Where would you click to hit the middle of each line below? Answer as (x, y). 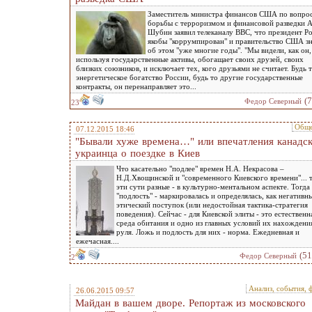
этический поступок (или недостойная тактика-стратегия (212, 205)
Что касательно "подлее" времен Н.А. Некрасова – (200, 169)
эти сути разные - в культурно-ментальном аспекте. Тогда (213, 187)
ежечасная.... (97, 241)
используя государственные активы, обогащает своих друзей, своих (190, 59)
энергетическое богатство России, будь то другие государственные (189, 77)
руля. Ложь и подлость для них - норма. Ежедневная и (208, 232)
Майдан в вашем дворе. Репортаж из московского (190, 303)
